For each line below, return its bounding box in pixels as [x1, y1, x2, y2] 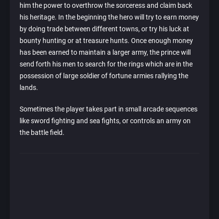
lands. [20, 84, 38, 92]
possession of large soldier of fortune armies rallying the [20, 72, 188, 80]
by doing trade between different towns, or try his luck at [20, 25, 189, 33]
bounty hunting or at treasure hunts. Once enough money [20, 37, 193, 45]
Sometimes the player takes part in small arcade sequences [20, 105, 197, 113]
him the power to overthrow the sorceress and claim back [20, 1, 192, 10]
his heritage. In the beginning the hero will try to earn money [20, 13, 199, 22]
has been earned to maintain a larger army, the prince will [20, 48, 191, 57]
